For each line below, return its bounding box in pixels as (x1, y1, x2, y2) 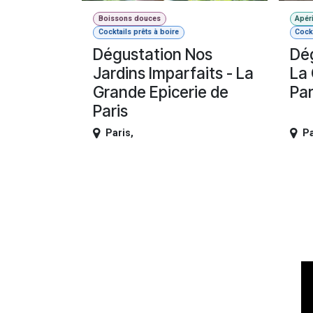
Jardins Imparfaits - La (93, 64, 254, 83)
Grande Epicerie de (93, 82, 228, 102)
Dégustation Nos (93, 45, 212, 64)
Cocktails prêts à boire (98, 27, 179, 37)
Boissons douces (98, 14, 161, 24)
